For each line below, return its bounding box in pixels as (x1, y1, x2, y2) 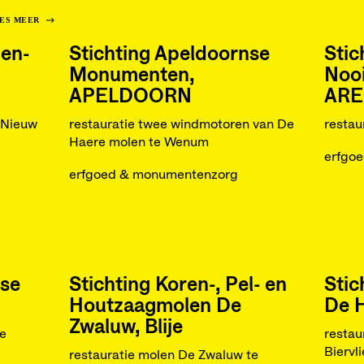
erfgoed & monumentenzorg (68, 168, 238, 181)
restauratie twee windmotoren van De (68, 118, 294, 131)
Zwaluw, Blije (68, 318, 183, 337)
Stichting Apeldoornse (68, 45, 270, 64)
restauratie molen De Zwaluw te (68, 349, 258, 362)
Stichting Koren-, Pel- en (68, 275, 287, 295)
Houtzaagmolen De (68, 297, 241, 316)
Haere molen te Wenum (68, 136, 209, 149)
